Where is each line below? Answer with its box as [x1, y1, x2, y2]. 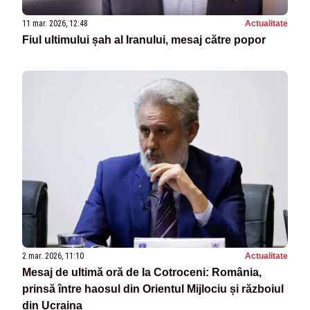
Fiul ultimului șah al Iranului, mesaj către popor [22, 33, 266, 46]
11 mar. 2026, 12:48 [22, 18, 88, 28]
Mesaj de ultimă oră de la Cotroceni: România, [22, 266, 262, 278]
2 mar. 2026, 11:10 [22, 250, 84, 261]
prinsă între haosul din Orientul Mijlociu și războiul [22, 282, 284, 295]
